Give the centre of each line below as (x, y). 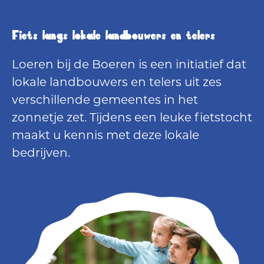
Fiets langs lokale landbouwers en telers (113, 36)
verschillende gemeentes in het (105, 100)
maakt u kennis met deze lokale (105, 136)
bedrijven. (41, 154)
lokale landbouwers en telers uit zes (117, 83)
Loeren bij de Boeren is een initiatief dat (129, 65)
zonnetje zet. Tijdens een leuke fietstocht (132, 118)
